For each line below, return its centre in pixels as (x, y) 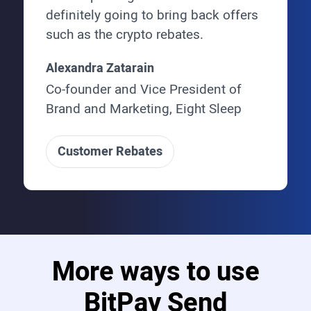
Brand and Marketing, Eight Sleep (143, 109)
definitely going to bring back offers (152, 15)
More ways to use (155, 272)
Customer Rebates (110, 151)
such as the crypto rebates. (124, 34)
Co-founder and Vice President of (143, 89)
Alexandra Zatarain (100, 68)
